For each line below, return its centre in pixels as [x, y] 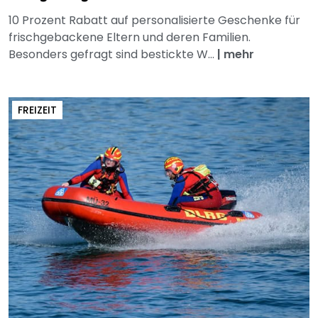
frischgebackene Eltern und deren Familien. [130, 37]
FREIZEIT [37, 110]
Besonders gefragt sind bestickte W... [113, 54]
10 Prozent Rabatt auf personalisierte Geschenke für [154, 20]
